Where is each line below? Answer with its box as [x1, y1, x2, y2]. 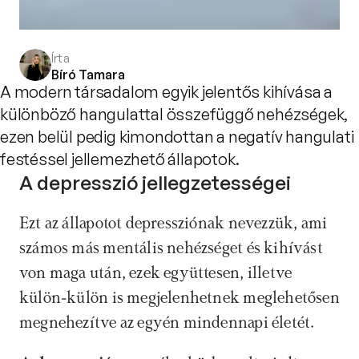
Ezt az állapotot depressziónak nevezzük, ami [19, 215, 328, 232]
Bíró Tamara [51, 66, 125, 83]
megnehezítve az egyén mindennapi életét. [19, 314, 315, 332]
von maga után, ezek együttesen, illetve [19, 264, 292, 282]
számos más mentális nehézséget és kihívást [19, 240, 323, 257]
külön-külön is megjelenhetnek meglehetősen [19, 289, 340, 307]
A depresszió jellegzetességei [19, 170, 291, 195]
